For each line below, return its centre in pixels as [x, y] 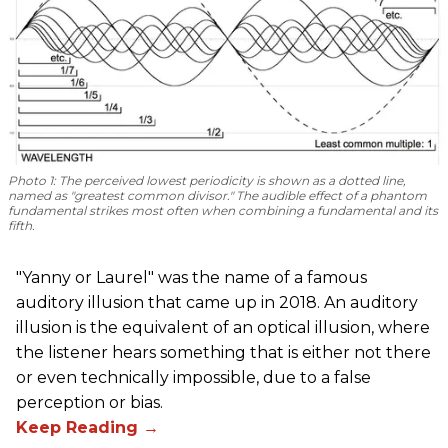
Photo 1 [30, 181]
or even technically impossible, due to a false [193, 378]
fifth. [21, 226]
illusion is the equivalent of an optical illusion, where [223, 328]
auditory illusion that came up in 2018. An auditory [217, 303]
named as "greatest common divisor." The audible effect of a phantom [217, 196]
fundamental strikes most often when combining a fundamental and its [223, 211]
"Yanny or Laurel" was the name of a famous [191, 278]
